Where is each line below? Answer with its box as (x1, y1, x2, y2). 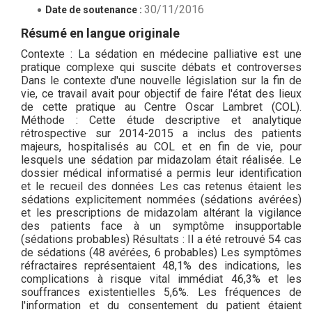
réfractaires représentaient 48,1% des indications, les (21, 259, 302, 271)
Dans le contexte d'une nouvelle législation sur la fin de (21, 74, 302, 86)
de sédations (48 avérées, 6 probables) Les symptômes (21, 246, 302, 258)
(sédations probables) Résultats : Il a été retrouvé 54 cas (21, 233, 302, 244)
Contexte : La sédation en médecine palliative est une (21, 47, 302, 59)
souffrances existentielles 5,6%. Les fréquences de (21, 286, 302, 297)
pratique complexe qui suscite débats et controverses (21, 61, 302, 72)
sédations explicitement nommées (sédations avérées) (21, 193, 302, 205)
